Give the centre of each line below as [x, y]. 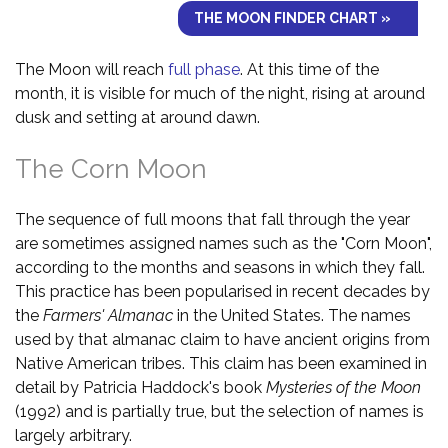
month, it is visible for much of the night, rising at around [220, 93]
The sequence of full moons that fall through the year [212, 219]
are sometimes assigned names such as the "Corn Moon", [223, 243]
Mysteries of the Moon [343, 387]
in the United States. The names [292, 315]
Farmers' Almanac [108, 315]
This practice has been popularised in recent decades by [222, 291]
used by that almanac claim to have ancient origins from [222, 339]
